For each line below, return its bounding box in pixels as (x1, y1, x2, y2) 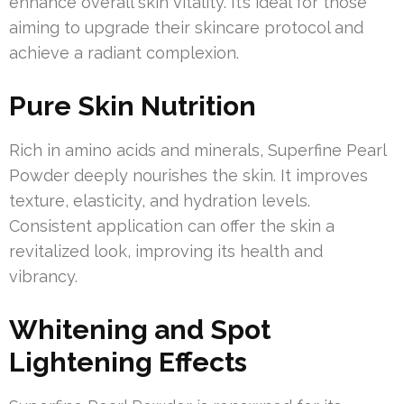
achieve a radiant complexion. (9, 43, 239, 62)
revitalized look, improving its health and (9, 242, 323, 261)
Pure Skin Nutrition (9, 90, 256, 122)
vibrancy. (9, 267, 78, 286)
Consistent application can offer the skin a (9, 216, 335, 235)
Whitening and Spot (9, 314, 271, 345)
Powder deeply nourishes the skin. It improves (9, 166, 368, 185)
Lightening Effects (9, 346, 247, 378)
